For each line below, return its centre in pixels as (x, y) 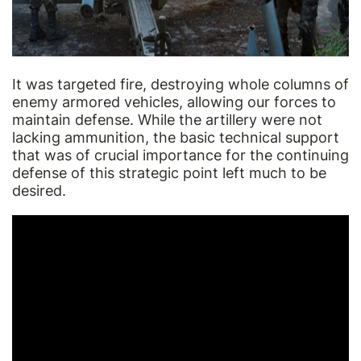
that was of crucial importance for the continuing (180, 155)
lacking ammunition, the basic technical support (176, 137)
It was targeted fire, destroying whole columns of (180, 84)
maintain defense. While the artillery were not (167, 119)
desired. (39, 190)
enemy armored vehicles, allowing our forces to (174, 102)
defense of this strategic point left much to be (169, 172)
